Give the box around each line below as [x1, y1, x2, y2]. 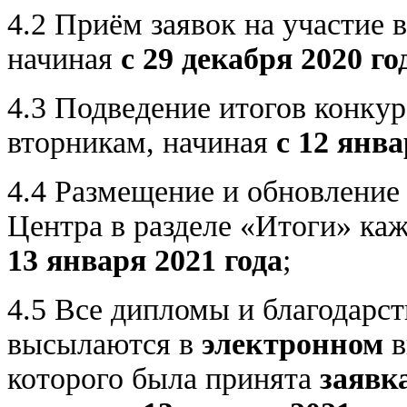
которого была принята [7, 361, 320, 395]
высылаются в [7, 326, 202, 361]
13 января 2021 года [7, 243, 283, 277]
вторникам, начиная [7, 124, 276, 159]
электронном [202, 326, 383, 361]
